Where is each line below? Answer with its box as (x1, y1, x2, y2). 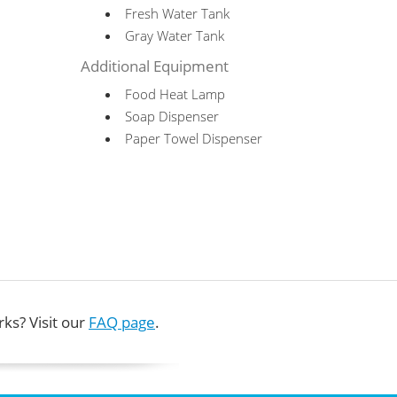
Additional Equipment (81, 56, 230, 76)
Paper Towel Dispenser (125, 129, 263, 147)
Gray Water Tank (125, 27, 225, 44)
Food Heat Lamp (125, 85, 226, 103)
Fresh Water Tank (125, 4, 230, 22)
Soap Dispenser (125, 107, 220, 125)
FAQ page (89, 312, 155, 332)
